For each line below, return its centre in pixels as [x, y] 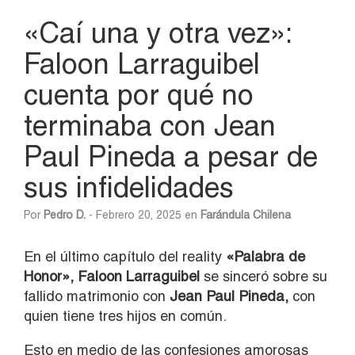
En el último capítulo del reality [123, 256]
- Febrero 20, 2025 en [143, 214]
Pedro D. [65, 214]
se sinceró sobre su [263, 276]
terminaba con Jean [150, 125]
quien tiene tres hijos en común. [125, 315]
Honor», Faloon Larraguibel [112, 276]
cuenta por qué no [139, 94]
